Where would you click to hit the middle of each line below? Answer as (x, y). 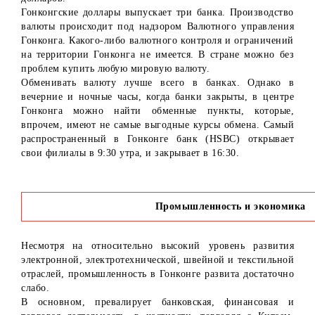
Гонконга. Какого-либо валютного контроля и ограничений (157, 41)
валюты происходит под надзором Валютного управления (157, 27)
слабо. (35, 288)
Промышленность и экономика (232, 207)
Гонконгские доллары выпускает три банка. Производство (157, 13)
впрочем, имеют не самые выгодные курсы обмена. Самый (157, 125)
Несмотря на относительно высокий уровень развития (157, 246)
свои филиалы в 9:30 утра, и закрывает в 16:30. (130, 153)
